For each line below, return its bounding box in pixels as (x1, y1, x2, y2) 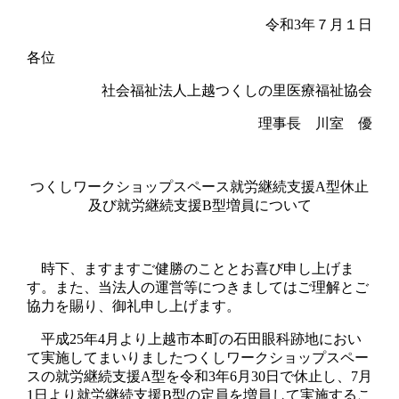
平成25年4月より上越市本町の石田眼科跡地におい (26, 330, 362, 346)
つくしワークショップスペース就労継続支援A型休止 (30, 178, 369, 194)
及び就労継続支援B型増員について (87, 197, 312, 213)
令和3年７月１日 (262, 16, 373, 32)
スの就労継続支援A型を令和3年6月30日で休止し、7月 (26, 368, 372, 384)
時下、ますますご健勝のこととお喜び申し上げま (26, 260, 354, 276)
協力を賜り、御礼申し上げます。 (26, 297, 240, 313)
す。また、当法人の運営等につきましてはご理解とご (26, 279, 369, 295)
